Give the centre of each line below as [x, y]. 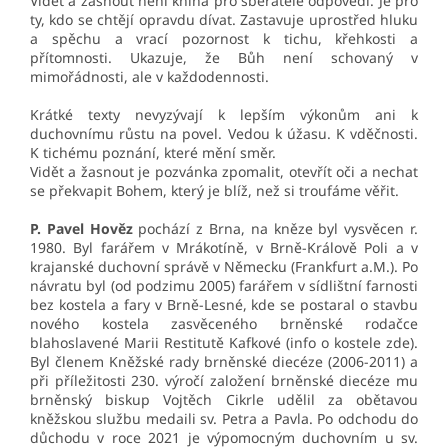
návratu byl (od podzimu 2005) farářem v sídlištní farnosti [224, 286]
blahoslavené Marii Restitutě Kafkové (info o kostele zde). [224, 343]
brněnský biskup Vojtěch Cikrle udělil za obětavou [224, 400]
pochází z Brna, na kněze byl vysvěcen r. [275, 229]
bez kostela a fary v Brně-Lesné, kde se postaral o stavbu [224, 305]
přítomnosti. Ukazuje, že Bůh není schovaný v [224, 58]
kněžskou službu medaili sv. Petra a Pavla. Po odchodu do [224, 419]
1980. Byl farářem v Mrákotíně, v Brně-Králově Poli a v [224, 248]
